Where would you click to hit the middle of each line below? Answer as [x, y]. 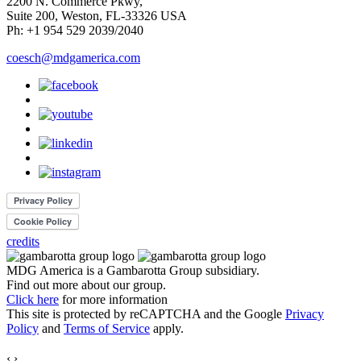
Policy [23, 329]
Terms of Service [107, 329]
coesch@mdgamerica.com [73, 58]
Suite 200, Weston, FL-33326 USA [97, 16]
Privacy [305, 314]
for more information [115, 300]
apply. [167, 329]
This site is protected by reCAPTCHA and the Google [146, 314]
